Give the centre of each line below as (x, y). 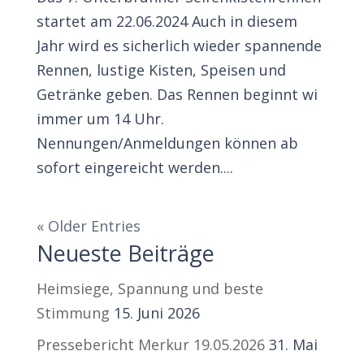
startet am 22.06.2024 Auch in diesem (167, 21)
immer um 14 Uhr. (100, 118)
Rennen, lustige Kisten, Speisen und (161, 69)
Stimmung (73, 312)
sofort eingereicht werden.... (134, 167)
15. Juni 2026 (156, 312)
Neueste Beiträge (125, 253)
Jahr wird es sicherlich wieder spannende (179, 45)
